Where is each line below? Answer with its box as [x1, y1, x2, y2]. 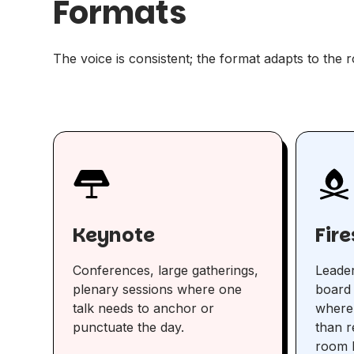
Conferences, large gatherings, [73, 262, 259, 279]
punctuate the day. [73, 319, 185, 336]
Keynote [73, 222, 156, 249]
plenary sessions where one [73, 281, 243, 298]
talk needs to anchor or [73, 300, 215, 317]
